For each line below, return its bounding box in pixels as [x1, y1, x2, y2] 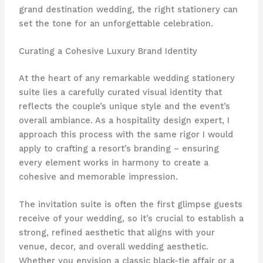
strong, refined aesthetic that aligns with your [18, 227, 215, 238]
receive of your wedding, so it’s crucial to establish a [18, 213, 244, 224]
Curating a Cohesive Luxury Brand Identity [18, 45, 197, 56]
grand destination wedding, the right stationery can [18, 4, 238, 15]
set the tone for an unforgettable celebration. [18, 18, 213, 29]
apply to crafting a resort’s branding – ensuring [18, 143, 219, 154]
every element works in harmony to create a [18, 157, 208, 168]
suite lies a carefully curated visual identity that [18, 86, 222, 97]
